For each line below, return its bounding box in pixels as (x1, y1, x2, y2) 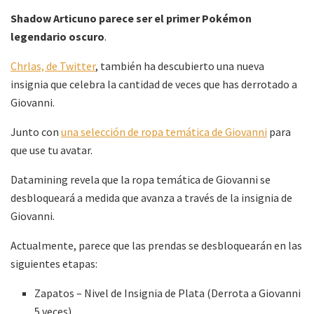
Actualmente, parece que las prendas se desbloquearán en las (11, 238, 302, 252)
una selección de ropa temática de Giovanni (61, 124, 267, 139)
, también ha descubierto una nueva (95, 58, 264, 73)
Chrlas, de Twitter (11, 58, 95, 73)
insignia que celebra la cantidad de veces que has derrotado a (11, 76, 297, 91)
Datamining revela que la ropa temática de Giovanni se (11, 172, 271, 186)
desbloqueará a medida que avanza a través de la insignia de (11, 190, 292, 205)
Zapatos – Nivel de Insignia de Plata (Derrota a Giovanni (34, 285, 301, 300)
